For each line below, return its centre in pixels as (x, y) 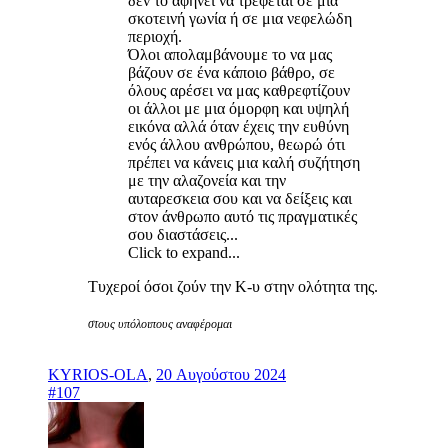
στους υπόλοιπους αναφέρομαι (160, 323)
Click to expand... (184, 252)
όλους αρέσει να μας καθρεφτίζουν (239, 90)
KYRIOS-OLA (98, 374)
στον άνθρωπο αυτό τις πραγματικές (242, 216)
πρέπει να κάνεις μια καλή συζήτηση (244, 162)
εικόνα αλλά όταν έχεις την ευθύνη (238, 126)
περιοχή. (155, 36)
